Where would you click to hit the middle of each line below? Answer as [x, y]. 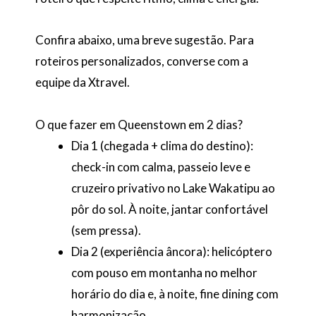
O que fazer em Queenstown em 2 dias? [139, 125]
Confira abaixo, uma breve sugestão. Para [145, 40]
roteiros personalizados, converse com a [142, 61]
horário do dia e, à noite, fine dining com [175, 294]
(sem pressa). [106, 231]
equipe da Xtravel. [83, 83]
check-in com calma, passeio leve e [161, 167]
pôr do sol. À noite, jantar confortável [170, 209]
